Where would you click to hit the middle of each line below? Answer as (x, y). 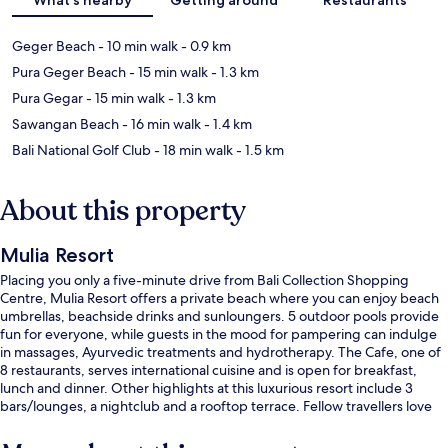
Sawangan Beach (65, 123)
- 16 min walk (160, 123)
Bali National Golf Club (81, 149)
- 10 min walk (136, 45)
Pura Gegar (47, 97)
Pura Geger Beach (69, 71)
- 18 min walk (192, 149)
